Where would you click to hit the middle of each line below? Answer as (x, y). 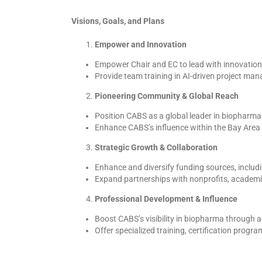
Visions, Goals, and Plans (118, 21)
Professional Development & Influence (166, 199)
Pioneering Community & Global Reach (166, 96)
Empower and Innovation (140, 44)
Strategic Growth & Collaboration (156, 147)
